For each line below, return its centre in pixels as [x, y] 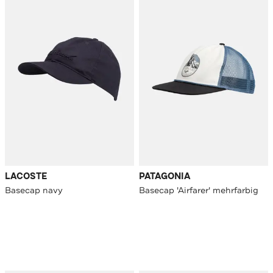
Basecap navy [34, 190]
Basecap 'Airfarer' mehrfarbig [199, 190]
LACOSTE [26, 177]
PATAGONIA [165, 177]
